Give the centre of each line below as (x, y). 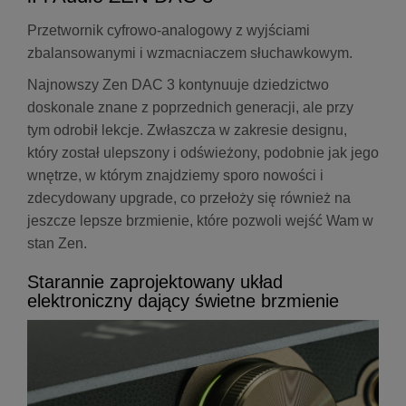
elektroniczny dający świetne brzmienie (183, 301)
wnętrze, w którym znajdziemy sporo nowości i (175, 175)
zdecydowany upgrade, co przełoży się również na (189, 198)
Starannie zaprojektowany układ (155, 282)
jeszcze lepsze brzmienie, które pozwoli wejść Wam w (200, 221)
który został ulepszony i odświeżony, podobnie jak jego (203, 153)
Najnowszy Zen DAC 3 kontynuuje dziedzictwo (178, 85)
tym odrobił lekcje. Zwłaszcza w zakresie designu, (187, 130)
